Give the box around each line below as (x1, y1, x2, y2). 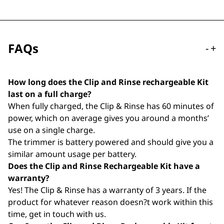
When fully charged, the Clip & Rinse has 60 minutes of (8, 100, 214, 111)
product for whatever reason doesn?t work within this (8, 196, 213, 207)
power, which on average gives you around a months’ (8, 112, 209, 123)
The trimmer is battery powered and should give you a (8, 136, 213, 147)
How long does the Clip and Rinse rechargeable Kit (8, 76, 208, 87)
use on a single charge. (8, 124, 95, 135)
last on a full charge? (8, 88, 91, 99)
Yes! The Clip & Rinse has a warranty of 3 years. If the (8, 184, 206, 195)
